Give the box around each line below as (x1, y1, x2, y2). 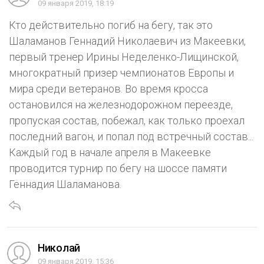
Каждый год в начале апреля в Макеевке (9, 146, 211, 159)
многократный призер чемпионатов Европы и (9, 66, 234, 79)
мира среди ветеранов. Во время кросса (9, 82, 208, 95)
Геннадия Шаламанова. (9, 177, 121, 190)
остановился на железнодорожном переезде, (9, 98, 233, 111)
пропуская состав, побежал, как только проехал (9, 114, 245, 127)
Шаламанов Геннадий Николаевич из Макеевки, (9, 34, 246, 47)
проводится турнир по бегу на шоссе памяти (9, 161, 227, 174)
